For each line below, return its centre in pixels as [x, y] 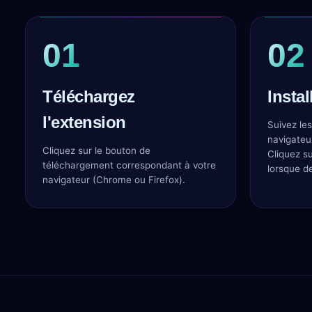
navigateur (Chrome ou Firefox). [114, 180]
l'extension [84, 122]
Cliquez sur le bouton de [96, 150]
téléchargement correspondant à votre [129, 165]
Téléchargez [89, 96]
